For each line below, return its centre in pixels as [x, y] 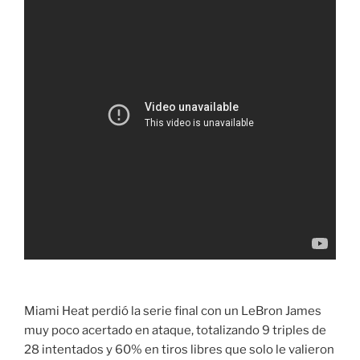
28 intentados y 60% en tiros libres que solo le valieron [179, 350]
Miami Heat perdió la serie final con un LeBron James [173, 311]
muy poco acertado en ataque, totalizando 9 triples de [175, 331]
